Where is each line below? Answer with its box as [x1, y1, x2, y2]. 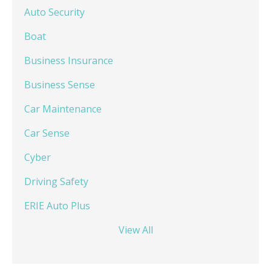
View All [118, 223, 153, 237]
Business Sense [24, 78, 95, 92]
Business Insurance [24, 54, 113, 68]
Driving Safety [24, 175, 88, 189]
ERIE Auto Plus [24, 199, 90, 213]
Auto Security [24, 5, 85, 19]
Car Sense [24, 126, 70, 140]
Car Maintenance [24, 102, 102, 116]
